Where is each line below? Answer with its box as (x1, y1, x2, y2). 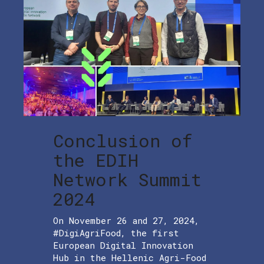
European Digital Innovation (53, 239, 193, 252)
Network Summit (53, 168, 202, 192)
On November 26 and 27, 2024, (53, 214, 199, 227)
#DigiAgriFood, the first (53, 227, 179, 239)
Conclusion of (53, 129, 193, 153)
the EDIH (53, 148, 138, 172)
